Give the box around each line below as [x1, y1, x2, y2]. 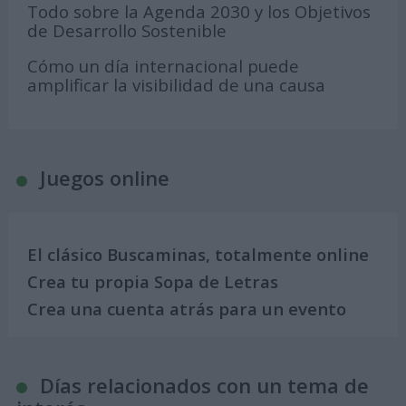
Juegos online [39, 164, 169, 192]
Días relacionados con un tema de [39, 371, 369, 399]
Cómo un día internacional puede [27, 54, 300, 78]
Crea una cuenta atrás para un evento [27, 297, 347, 321]
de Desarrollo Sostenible [27, 18, 227, 42]
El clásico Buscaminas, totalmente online [27, 242, 370, 266]
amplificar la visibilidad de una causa [27, 73, 326, 97]
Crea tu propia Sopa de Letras [27, 270, 279, 294]
